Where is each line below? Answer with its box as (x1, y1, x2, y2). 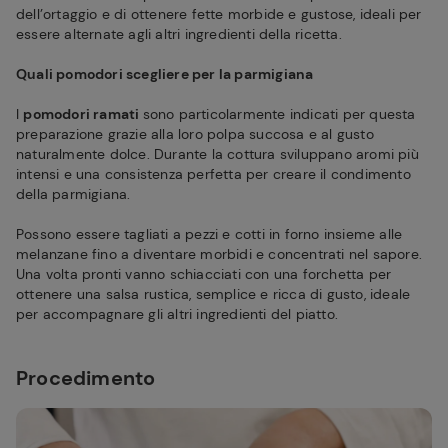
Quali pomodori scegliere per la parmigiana (16, 65, 314, 83)
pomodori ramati (23, 105, 143, 123)
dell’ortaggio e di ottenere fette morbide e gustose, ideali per (16, 5, 422, 23)
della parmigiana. (16, 185, 131, 203)
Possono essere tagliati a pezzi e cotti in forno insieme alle (16, 225, 403, 243)
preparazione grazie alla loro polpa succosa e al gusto (16, 125, 374, 143)
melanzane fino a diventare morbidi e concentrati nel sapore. (16, 245, 423, 263)
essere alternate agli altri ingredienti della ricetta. (16, 25, 342, 43)
